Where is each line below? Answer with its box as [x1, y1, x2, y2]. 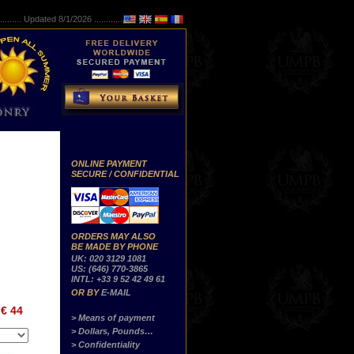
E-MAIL [101, 288, 131, 297]
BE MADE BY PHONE [71, 242, 158, 251]
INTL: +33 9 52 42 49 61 [71, 274, 165, 284]
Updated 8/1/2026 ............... [24, 14, 130, 24]
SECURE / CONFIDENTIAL [71, 169, 179, 179]
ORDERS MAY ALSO [71, 232, 156, 241]
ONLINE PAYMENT [71, 159, 147, 168]
